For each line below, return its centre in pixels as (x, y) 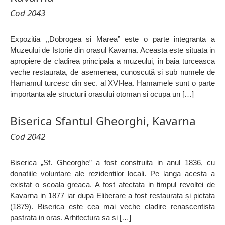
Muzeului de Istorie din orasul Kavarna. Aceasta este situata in (113, 50)
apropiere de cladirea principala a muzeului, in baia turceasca (113, 61)
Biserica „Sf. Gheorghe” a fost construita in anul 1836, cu (113, 163)
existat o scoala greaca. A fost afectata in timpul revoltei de (113, 185)
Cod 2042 (28, 137)
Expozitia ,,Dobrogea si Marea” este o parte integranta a (113, 39)
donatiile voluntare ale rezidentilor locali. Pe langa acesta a (113, 174)
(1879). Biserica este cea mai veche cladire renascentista (113, 207)
